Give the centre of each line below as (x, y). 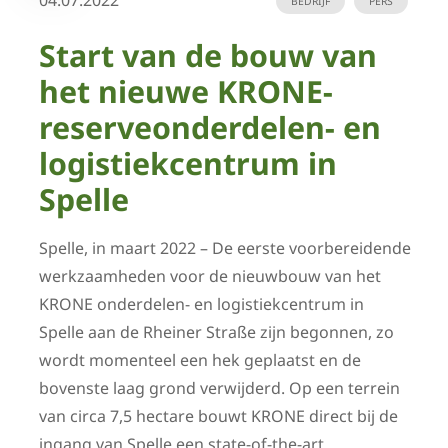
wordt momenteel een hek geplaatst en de (200, 360)
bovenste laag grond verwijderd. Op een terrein (219, 388)
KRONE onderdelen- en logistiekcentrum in (201, 304)
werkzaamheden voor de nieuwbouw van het (210, 276)
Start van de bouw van (208, 56)
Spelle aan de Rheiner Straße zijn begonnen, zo (216, 332)
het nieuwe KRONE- (186, 92)
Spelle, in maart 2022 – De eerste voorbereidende (225, 248)
